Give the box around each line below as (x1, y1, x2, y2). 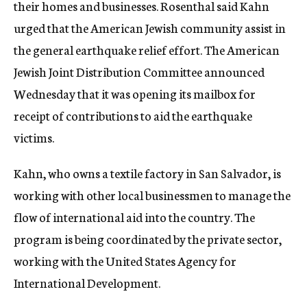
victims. (14, 128, 54, 146)
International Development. (14, 273, 160, 291)
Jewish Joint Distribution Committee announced (14, 62, 265, 80)
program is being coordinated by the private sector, (14, 230, 282, 247)
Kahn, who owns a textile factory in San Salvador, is (14, 164, 281, 182)
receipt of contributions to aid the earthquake (14, 106, 252, 124)
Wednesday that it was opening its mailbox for (14, 84, 256, 102)
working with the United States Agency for (14, 251, 236, 269)
